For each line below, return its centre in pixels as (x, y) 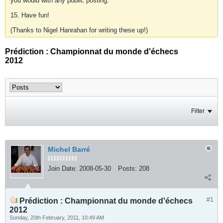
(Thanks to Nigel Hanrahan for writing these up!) (79, 30)
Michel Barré (69, 149)
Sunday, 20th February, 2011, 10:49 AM (57, 218)
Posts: (127, 168)
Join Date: (62, 168)
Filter (198, 111)
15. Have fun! (30, 15)
